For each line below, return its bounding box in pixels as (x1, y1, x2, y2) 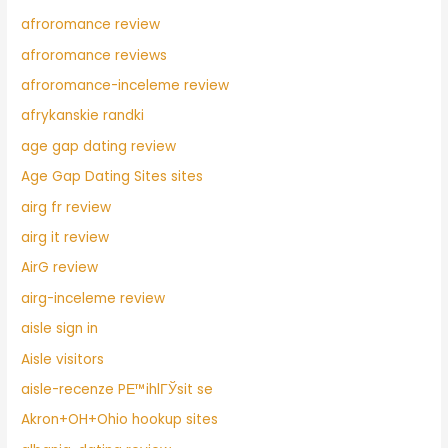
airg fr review (21, 197, 112, 217)
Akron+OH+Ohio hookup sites (21, 410, 219, 430)
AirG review (21, 258, 99, 278)
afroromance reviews (21, 45, 168, 65)
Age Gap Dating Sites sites (21, 167, 204, 187)
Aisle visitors (21, 349, 105, 369)
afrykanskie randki (21, 106, 145, 126)
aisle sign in (21, 319, 99, 339)
